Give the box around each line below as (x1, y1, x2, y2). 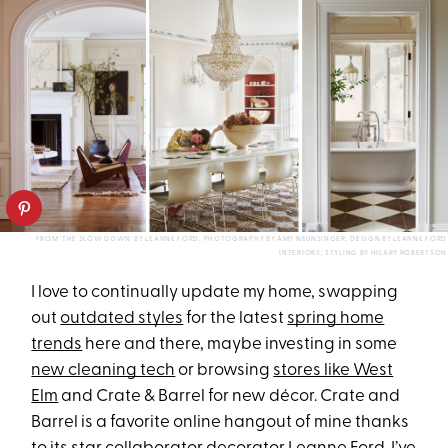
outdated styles (60, 310, 184, 328)
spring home (287, 310, 385, 328)
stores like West (273, 362, 394, 380)
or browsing (175, 362, 274, 380)
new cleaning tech (31, 362, 176, 380)
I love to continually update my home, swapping (31, 284, 399, 302)
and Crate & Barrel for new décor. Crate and (58, 388, 401, 406)
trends (31, 336, 83, 354)
